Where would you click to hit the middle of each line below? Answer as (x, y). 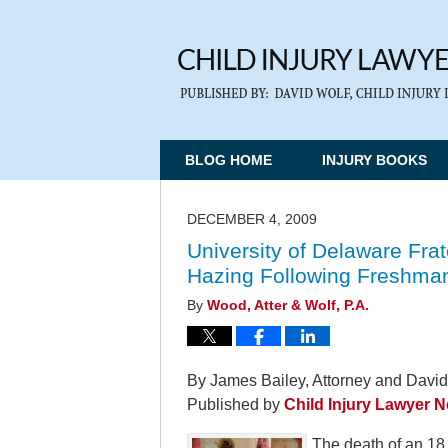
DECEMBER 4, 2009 (252, 219)
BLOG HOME (228, 160)
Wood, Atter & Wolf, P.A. (288, 305)
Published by (235, 404)
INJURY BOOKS (374, 160)
